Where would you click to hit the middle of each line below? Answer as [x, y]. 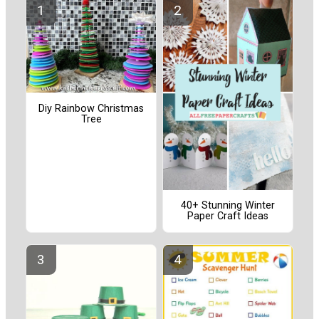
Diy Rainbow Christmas [91, 108]
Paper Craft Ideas [228, 216]
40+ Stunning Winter [228, 206]
